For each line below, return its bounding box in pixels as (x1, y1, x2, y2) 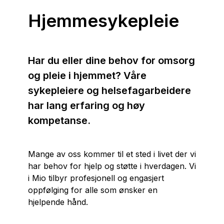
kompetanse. (28, 114, 90, 127)
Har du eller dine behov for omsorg (28, 54, 195, 67)
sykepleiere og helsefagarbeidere (28, 84, 191, 97)
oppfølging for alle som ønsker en (28, 185, 157, 195)
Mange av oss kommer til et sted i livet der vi (28, 149, 196, 159)
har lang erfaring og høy (28, 99, 145, 112)
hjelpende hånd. (28, 197, 88, 207)
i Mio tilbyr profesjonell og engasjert (28, 173, 164, 183)
